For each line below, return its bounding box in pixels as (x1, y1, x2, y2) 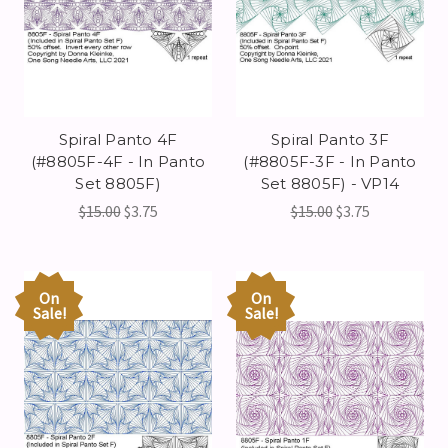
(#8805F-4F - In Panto (30, 152, 206, 172)
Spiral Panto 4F (58, 130, 178, 150)
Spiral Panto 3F (271, 130, 389, 150)
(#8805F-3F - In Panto (243, 152, 417, 172)
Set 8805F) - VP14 (260, 174, 400, 194)
